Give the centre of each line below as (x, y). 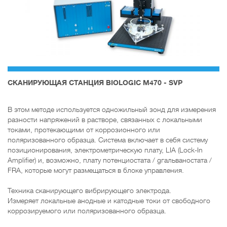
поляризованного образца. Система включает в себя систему (108, 140)
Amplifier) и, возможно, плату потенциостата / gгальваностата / (110, 160)
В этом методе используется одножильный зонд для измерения (112, 110)
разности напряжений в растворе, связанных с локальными (105, 120)
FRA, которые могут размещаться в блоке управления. (96, 171)
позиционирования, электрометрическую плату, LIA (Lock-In (105, 150)
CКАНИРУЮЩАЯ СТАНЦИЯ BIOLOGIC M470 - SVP (95, 83)
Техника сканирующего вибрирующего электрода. (89, 191)
